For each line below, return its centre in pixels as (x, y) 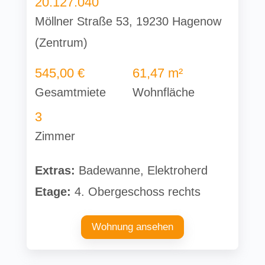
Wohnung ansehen (132, 227)
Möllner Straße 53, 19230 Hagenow (128, 21)
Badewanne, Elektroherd (142, 170)
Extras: (55, 170)
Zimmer (55, 136)
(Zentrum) (62, 43)
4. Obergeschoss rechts (136, 192)
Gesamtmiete (71, 92)
